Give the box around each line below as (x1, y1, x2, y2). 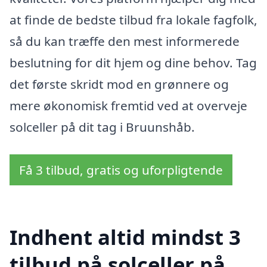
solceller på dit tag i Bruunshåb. (10, 118, 195, 135)
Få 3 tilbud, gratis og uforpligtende (19, 161, 223, 178)
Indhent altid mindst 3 (10, 223, 241, 252)
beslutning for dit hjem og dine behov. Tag (10, 54, 257, 71)
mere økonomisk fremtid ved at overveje (10, 97, 247, 114)
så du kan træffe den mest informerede (10, 32, 240, 49)
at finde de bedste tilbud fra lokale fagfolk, (10, 11, 257, 28)
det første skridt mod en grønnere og (10, 75, 229, 92)
